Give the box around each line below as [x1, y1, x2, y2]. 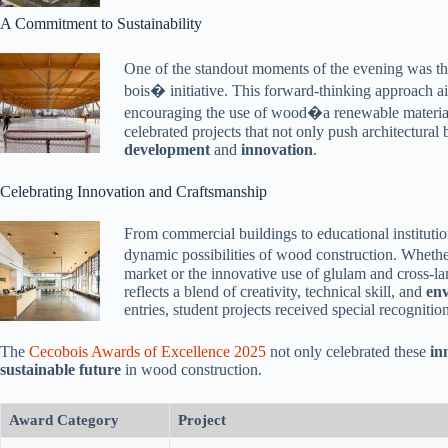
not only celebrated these [266, 343, 430, 360]
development [124, 141, 210, 158]
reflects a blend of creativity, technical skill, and [124, 283, 426, 300]
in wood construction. [121, 361, 262, 378]
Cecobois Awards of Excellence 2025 [29, 343, 266, 360]
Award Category [9, 412, 119, 428]
